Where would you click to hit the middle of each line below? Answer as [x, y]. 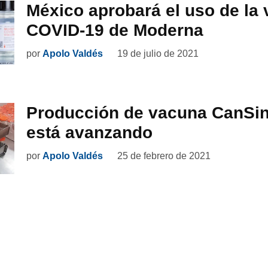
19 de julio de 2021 [158, 54]
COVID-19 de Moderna [115, 31]
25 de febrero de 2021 [164, 156]
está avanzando [89, 133]
